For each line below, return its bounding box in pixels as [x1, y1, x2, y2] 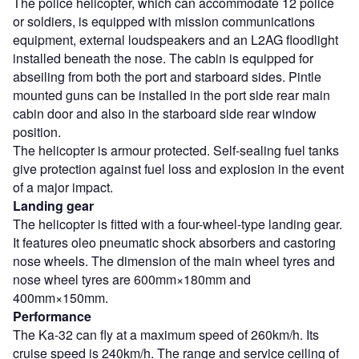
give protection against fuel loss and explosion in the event [13, 159, 344, 179]
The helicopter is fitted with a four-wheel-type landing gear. [13, 215, 342, 234]
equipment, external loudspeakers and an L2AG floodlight [13, 30, 338, 50]
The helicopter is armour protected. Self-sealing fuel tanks [13, 141, 339, 160]
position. [13, 123, 61, 142]
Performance [13, 307, 91, 326]
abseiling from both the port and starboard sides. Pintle [13, 67, 321, 87]
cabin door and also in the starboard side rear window [13, 104, 317, 123]
